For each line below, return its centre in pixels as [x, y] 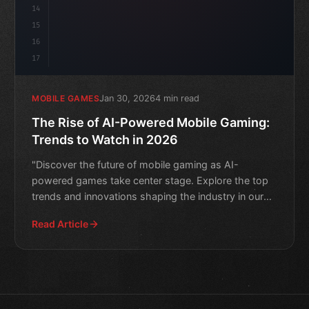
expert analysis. [68, 212]
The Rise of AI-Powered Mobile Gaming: [151, 122]
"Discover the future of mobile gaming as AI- [136, 164]
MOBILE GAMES [66, 99]
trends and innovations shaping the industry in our [148, 196]
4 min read [178, 98]
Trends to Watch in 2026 [105, 139]
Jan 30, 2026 [128, 98]
